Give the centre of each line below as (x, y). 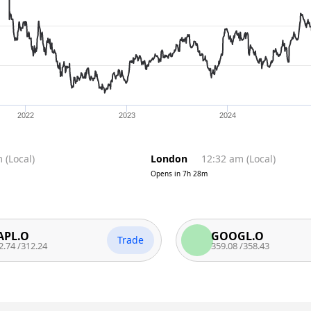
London (169, 159)
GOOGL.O (209, 236)
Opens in (166, 174)
